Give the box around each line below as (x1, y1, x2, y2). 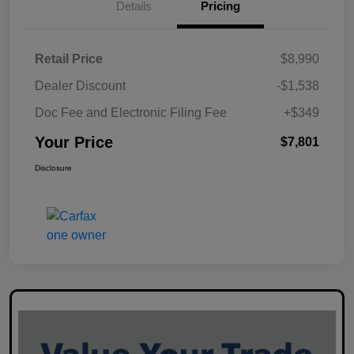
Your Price (35, 133, 113, 151)
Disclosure (35, 163, 72, 172)
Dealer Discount (35, 78, 126, 92)
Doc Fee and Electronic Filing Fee (35, 105, 227, 119)
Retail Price (35, 51, 103, 66)
